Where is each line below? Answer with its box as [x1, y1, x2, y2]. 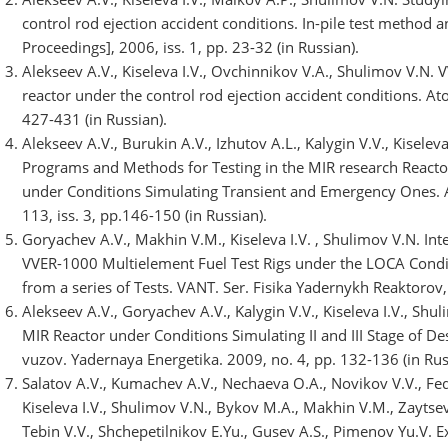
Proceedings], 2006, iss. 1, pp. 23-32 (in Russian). [21, 36, 359, 57]
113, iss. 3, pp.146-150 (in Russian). [21, 204, 267, 225]
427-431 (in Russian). [21, 108, 167, 129]
